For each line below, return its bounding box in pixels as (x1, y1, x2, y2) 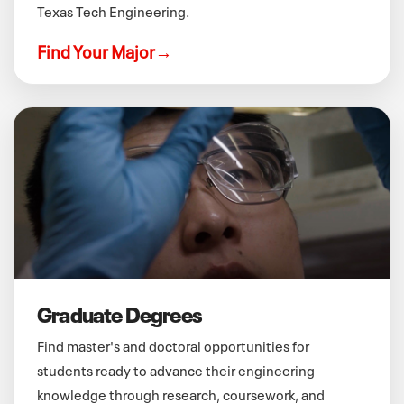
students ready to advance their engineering (37, 358, 315, 380)
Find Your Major (37, 36, 155, 63)
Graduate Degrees (37, 297, 203, 328)
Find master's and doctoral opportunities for (37, 334, 309, 355)
